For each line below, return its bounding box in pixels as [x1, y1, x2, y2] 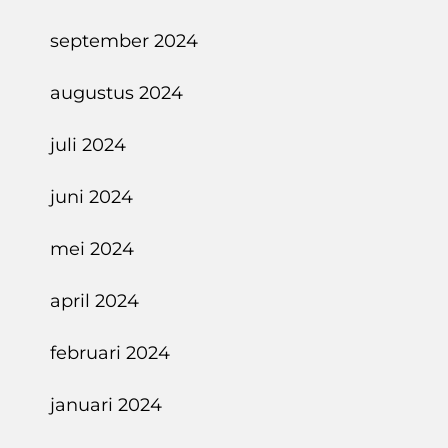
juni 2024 [50, 186, 133, 208]
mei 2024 [50, 238, 134, 260]
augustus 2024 [50, 82, 183, 104]
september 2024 [50, 30, 198, 52]
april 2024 [50, 290, 139, 312]
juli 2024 [50, 134, 126, 156]
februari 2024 [50, 342, 170, 364]
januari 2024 [50, 394, 162, 416]
